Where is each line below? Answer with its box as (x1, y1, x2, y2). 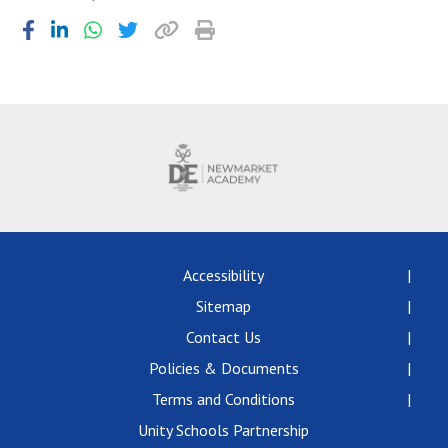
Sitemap (196, 296, 252, 316)
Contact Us (186, 327, 262, 347)
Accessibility (183, 265, 265, 285)
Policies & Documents (148, 358, 299, 378)
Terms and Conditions (152, 389, 296, 409)
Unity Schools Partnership (138, 420, 310, 440)
